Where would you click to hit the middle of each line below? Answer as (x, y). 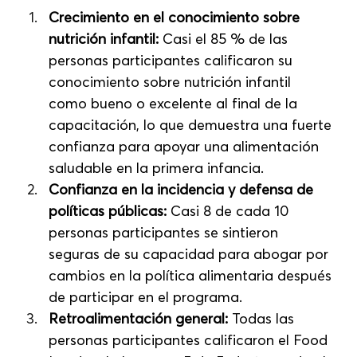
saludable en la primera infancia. (157, 167)
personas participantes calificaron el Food (190, 339)
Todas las (263, 318)
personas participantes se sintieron (166, 232)
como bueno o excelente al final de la (175, 103)
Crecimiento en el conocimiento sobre (177, 17)
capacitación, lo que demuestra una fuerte (192, 124)
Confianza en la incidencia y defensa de (183, 189)
